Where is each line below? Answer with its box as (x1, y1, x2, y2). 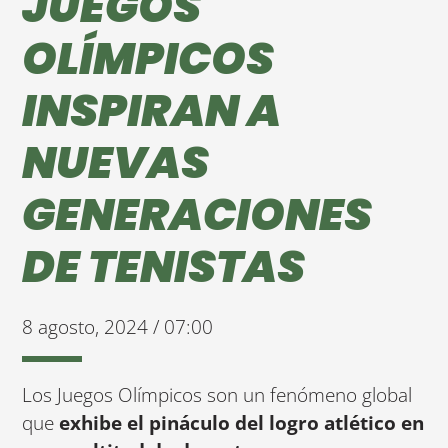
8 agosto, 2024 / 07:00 (22, 312, 214, 340)
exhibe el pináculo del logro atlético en (59, 408, 425, 436)
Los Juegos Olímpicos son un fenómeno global (22, 380, 413, 408)
